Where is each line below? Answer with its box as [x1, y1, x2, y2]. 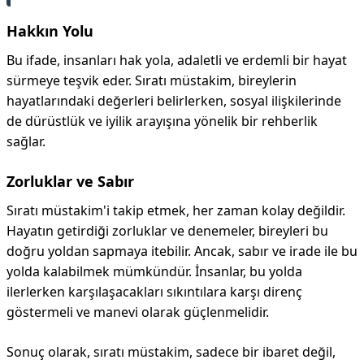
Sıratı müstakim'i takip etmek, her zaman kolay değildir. [6, 201, 345, 219]
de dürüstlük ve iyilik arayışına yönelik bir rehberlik [6, 112, 318, 130]
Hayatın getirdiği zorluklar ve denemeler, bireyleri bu [6, 222, 328, 240]
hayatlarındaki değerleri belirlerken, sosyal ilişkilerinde [6, 92, 341, 110]
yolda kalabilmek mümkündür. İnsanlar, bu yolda [6, 262, 302, 280]
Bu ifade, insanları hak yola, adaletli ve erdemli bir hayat [6, 51, 347, 69]
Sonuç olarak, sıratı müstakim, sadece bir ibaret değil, [6, 343, 336, 361]
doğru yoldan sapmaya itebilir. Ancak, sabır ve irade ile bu [6, 242, 357, 260]
